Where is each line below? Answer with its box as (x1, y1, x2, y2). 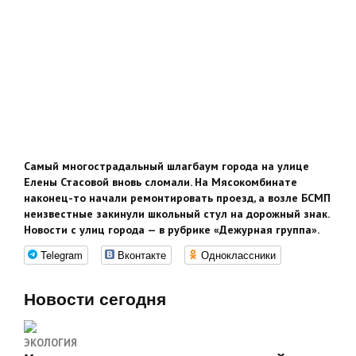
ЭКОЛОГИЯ (24, 336, 77, 350)
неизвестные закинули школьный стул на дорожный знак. (24, 207, 329, 222)
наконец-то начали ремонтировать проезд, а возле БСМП (24, 191, 331, 206)
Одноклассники (201, 247, 276, 263)
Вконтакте (118, 247, 166, 263)
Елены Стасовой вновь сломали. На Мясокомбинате (24, 175, 297, 190)
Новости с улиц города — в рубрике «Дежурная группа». (24, 222, 319, 238)
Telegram (41, 247, 83, 263)
